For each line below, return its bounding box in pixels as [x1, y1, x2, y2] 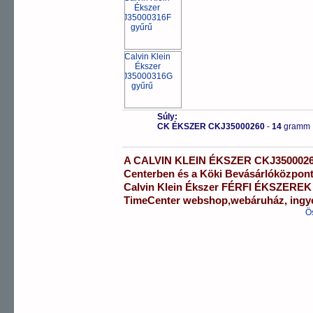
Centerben [124, 168, 175, 180]
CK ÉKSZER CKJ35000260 [157, 122, 265, 131]
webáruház [231, 195, 285, 206]
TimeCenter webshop [124, 195, 228, 206]
